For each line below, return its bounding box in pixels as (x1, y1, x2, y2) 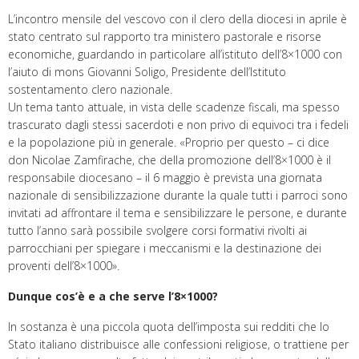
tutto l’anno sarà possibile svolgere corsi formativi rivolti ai (8, 222, 307, 238)
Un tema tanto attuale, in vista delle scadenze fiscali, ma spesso (8, 99, 340, 115)
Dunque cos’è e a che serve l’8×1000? (8, 288, 218, 304)
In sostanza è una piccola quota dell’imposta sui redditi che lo (8, 318, 329, 334)
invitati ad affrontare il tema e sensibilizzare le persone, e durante (8, 204, 347, 220)
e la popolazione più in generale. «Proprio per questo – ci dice (8, 134, 329, 150)
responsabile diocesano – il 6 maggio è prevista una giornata (8, 169, 322, 185)
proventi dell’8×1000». (8, 257, 119, 273)
